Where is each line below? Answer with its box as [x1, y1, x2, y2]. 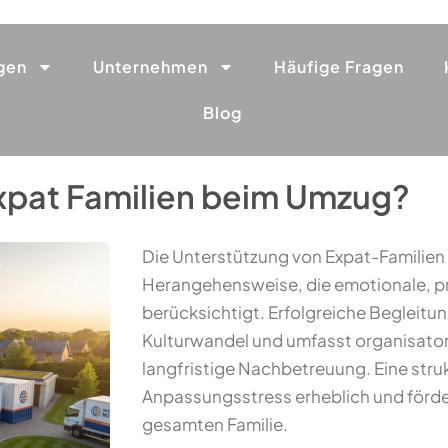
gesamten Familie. [142, 413, 288, 435]
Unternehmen [93, 56, 208, 77]
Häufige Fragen [274, 56, 404, 77]
